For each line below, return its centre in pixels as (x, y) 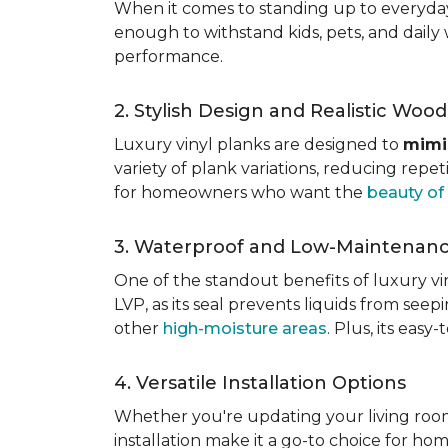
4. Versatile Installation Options (260, 383)
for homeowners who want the (240, 192)
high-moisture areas (245, 328)
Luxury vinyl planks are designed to (258, 144)
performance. (168, 56)
